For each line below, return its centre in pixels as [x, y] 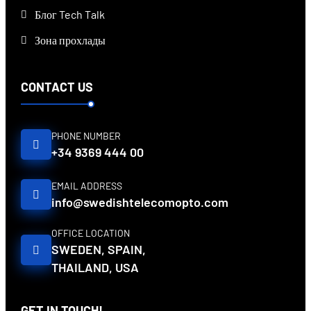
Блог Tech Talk [70, 15]
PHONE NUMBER [86, 136]
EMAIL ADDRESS [87, 186]
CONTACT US [57, 87]
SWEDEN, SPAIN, [99, 249]
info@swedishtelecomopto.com [140, 202]
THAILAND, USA [95, 267]
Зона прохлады [70, 40]
